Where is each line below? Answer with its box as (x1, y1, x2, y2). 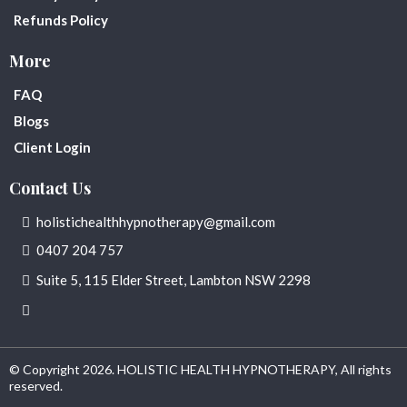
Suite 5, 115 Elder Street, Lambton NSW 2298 (36, 271, 311, 288)
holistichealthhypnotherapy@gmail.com (36, 213, 275, 230)
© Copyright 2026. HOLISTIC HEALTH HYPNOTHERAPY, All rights (9, 361, 392, 377)
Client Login (14, 138, 91, 155)
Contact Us (9, 176, 91, 199)
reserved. (9, 377, 63, 393)
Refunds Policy (14, 11, 108, 28)
